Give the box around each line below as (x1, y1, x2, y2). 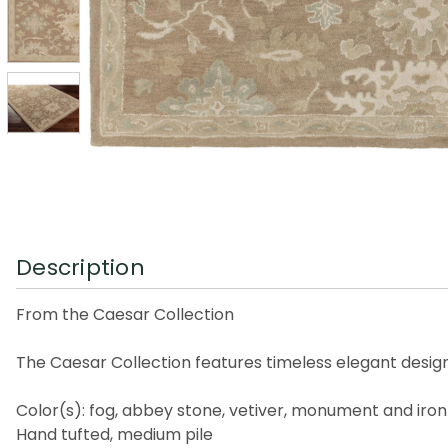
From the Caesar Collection (16, 302, 234, 326)
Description (16, 251, 145, 283)
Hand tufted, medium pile (16, 422, 213, 446)
